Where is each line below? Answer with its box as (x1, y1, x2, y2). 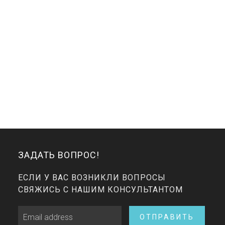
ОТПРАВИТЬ (140, 213, 194, 221)
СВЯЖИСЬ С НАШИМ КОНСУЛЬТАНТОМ (18, 185, 183, 194)
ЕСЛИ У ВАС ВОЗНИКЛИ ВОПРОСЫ (18, 173, 166, 182)
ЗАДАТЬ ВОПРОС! (18, 150, 99, 160)
